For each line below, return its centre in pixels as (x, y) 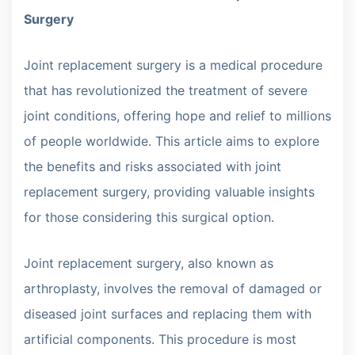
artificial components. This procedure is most (160, 339)
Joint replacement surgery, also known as (149, 263)
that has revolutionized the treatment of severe (166, 90)
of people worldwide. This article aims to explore (172, 141)
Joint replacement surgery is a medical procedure (173, 65)
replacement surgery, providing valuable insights (169, 191)
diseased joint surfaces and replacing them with (168, 313)
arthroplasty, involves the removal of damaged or (173, 288)
